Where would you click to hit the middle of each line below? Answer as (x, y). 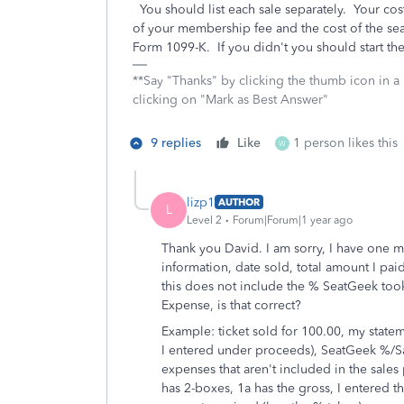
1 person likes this (345, 143)
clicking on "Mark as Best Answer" (230, 100)
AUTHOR (239, 202)
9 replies (176, 143)
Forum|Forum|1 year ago (293, 220)
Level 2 (204, 220)
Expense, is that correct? (233, 305)
